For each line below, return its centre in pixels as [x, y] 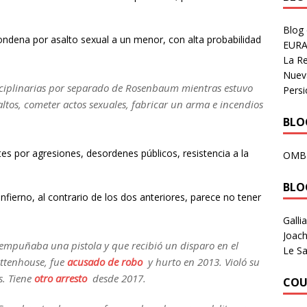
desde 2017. [118, 279]
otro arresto [61, 279]
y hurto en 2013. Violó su [201, 262]
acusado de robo [105, 262]
